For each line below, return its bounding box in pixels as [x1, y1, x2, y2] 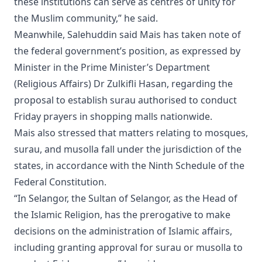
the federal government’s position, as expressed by [14, 44, 240, 58]
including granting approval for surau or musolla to [14, 241, 243, 254]
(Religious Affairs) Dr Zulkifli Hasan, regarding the [14, 77, 233, 91]
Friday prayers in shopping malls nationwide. [14, 110, 212, 123]
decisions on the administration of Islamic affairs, [14, 225, 232, 238]
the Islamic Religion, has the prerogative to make [14, 208, 230, 222]
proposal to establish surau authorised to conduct [14, 94, 237, 107]
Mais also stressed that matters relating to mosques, [14, 126, 248, 140]
